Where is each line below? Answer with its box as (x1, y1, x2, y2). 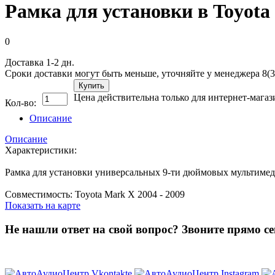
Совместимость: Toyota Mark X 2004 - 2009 (5, 188, 185, 199)
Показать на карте (5, 199, 80, 211)
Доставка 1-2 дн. (5, 56, 74, 68)
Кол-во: (5, 97, 36, 108)
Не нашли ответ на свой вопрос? (5, 222, 182, 236)
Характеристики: (5, 144, 77, 155)
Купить (79, 80, 104, 90)
